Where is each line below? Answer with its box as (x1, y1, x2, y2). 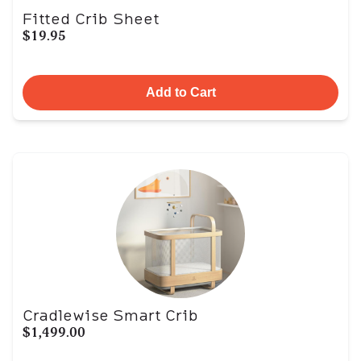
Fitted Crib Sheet (23, 8, 160, 29)
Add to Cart (145, 85, 216, 99)
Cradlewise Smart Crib (23, 305, 198, 326)
